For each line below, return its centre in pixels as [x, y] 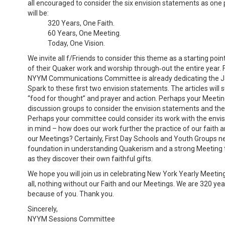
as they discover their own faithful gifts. [90, 158]
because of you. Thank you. [71, 194]
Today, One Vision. [76, 43]
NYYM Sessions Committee [71, 219]
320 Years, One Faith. [81, 23]
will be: [38, 13]
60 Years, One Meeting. [84, 33]
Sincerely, [43, 209]
